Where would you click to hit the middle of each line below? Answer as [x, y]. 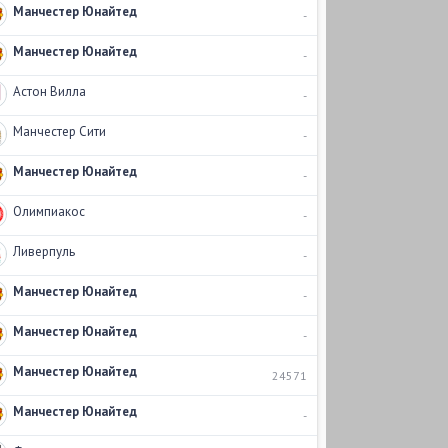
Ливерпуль [43, 251]
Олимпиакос [48, 211]
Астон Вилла [49, 91]
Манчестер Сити [59, 131]
